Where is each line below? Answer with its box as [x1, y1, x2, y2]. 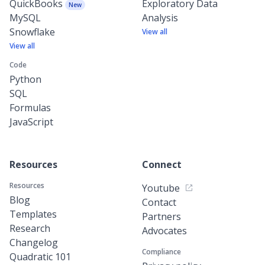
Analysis [142, 11, 178, 24]
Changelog [9, 235, 58, 249]
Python [9, 72, 41, 86]
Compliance [142, 246, 181, 257]
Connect [142, 157, 182, 171]
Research [9, 221, 50, 235]
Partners [142, 209, 181, 223]
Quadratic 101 [9, 250, 71, 263]
